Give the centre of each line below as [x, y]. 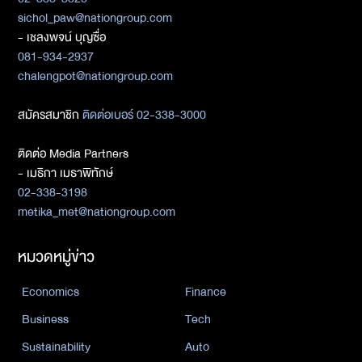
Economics [51, 292]
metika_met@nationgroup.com [97, 212]
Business [45, 319]
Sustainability [56, 347]
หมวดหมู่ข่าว [56, 257]
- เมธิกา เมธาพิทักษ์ [65, 173]
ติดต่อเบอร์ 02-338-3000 [143, 115]
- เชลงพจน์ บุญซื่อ [62, 37]
